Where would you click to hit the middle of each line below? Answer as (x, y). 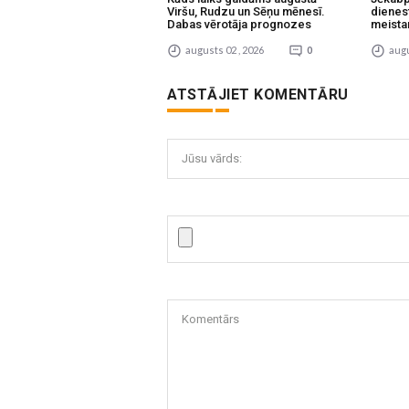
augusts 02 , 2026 (224, 49)
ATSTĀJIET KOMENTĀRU (258, 95)
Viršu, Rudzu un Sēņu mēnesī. (246, 12)
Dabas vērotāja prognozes (239, 25)
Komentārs (211, 319)
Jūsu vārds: (212, 158)
